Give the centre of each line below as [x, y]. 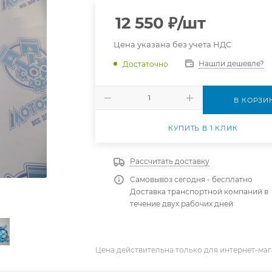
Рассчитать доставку [170, 161]
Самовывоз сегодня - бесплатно [192, 179]
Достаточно [146, 64]
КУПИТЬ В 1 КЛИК [203, 128]
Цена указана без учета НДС [173, 44]
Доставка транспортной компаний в [199, 192]
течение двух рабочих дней [182, 204]
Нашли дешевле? [232, 63]
